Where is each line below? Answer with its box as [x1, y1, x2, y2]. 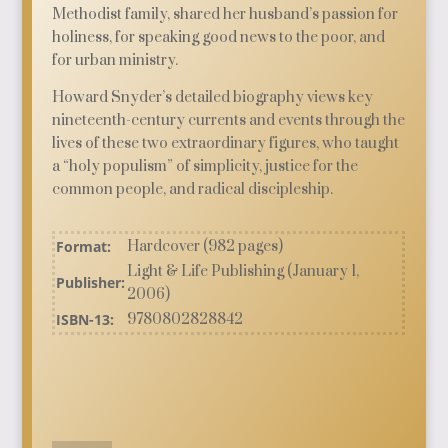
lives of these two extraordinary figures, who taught [52, 134, 400, 153]
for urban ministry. [52, 51, 179, 70]
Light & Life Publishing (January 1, [127, 262, 360, 281]
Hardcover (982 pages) [127, 237, 284, 256]
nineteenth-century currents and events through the [52, 111, 406, 130]
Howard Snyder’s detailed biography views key [52, 88, 374, 107]
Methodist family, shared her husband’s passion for [52, 5, 399, 24]
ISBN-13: [56, 310, 115, 329]
